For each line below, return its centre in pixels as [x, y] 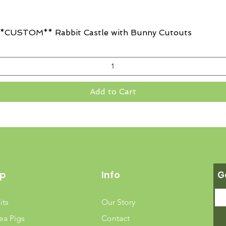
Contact [116, 218]
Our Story [119, 202]
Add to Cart [113, 92]
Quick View [113, 32]
